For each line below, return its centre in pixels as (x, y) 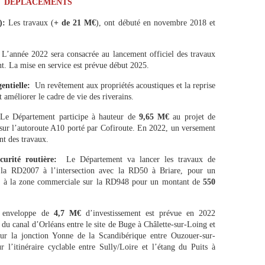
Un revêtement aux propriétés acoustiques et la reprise (125, 85)
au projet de (194, 117)
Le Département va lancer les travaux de (141, 159)
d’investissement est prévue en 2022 (148, 213)
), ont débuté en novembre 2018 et (156, 23)
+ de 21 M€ (75, 23)
